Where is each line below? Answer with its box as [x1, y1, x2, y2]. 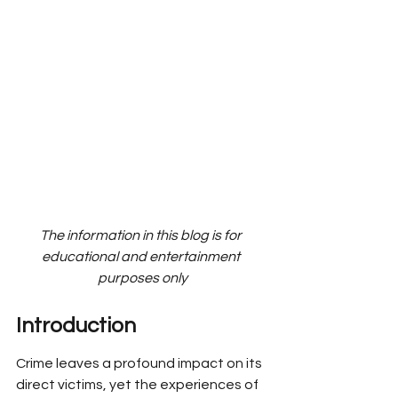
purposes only [97, 271, 187, 285]
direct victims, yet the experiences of [16, 378, 261, 392]
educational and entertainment [42, 250, 243, 264]
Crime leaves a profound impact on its [16, 356, 265, 370]
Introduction [16, 314, 136, 337]
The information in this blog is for [40, 228, 244, 243]
